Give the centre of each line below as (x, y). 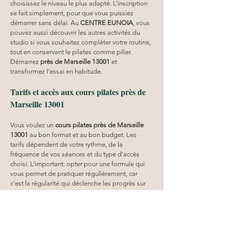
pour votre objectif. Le (43, 222)
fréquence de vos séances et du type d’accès (76, 154)
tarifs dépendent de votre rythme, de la (67, 144)
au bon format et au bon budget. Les (83, 134)
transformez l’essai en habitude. (56, 71)
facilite (139, 222)
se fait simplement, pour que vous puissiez (73, 13)
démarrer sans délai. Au (45, 22)
